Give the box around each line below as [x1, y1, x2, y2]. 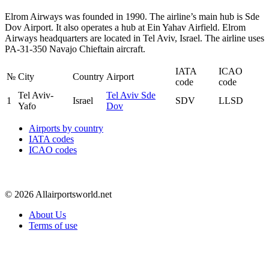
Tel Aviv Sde [106, 89, 156, 100]
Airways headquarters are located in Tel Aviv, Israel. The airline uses [5, 32, 264, 43]
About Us [29, 209, 66, 220]
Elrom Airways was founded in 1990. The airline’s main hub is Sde [5, 11, 259, 22]
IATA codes [29, 133, 74, 144]
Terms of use [29, 220, 77, 231]
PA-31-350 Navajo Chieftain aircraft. [5, 43, 145, 54]
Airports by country [29, 122, 103, 133]
